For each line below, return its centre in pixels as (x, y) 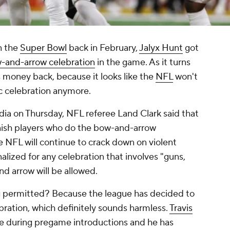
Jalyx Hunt (161, 48)
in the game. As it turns (143, 63)
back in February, (103, 48)
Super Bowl (43, 48)
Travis (181, 208)
